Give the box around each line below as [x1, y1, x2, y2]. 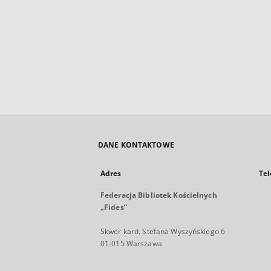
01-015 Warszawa [100, 238, 162, 249]
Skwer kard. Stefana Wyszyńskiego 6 [100, 226, 226, 237]
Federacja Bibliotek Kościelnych [100, 190, 217, 200]
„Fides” [100, 202, 127, 212]
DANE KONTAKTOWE [98, 140, 174, 150]
